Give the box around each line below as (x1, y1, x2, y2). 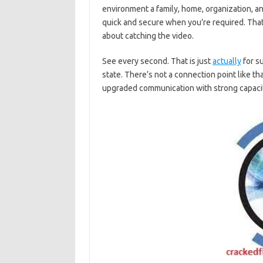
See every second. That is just (102, 56, 213, 66)
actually (212, 56, 241, 66)
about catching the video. (102, 31, 194, 41)
